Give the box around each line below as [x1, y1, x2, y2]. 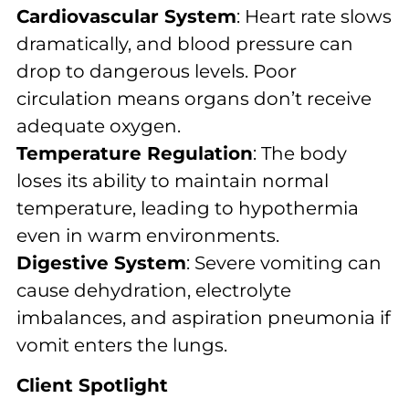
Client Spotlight [16, 374, 168, 397]
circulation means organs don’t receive [16, 87, 372, 110]
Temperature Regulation [16, 142, 253, 164]
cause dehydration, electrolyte [16, 278, 291, 301]
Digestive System [16, 251, 186, 274]
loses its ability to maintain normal [16, 169, 329, 192]
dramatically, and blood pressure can [16, 32, 353, 55]
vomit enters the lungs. [16, 333, 227, 356]
